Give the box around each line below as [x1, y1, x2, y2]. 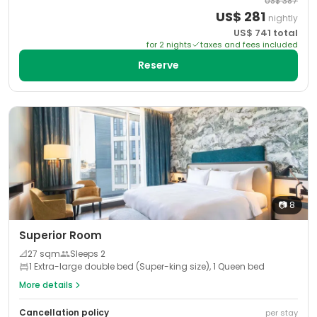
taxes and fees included [200, 39, 298, 50]
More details [19, 279, 73, 291]
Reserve [138, 58, 179, 72]
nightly [268, 12, 298, 24]
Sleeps [70, 248, 100, 260]
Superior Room [19, 228, 102, 243]
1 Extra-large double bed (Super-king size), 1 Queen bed [29, 260, 265, 272]
